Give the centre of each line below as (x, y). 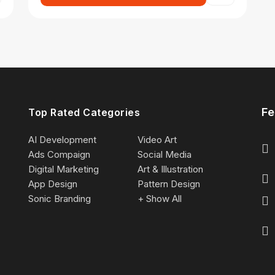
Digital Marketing (64, 169)
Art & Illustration (170, 169)
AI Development (62, 140)
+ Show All (160, 199)
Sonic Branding (60, 199)
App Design (53, 184)
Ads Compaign (59, 154)
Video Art (157, 140)
